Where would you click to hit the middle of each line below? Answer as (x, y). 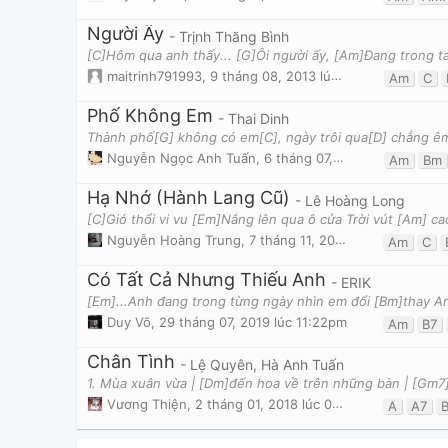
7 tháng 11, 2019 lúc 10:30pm (292, 240)
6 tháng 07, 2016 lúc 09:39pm (298, 158)
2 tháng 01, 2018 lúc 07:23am (263, 404)
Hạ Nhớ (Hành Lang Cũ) (188, 197)
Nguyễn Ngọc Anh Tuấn (181, 158)
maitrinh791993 (154, 76)
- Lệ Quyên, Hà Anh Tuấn (262, 364)
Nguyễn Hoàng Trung (174, 240)
